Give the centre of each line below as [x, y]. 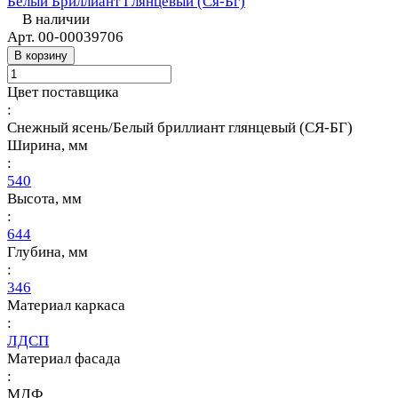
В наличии [56, 19]
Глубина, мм [48, 251]
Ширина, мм [48, 145]
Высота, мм [44, 198]
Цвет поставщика [63, 92]
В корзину [41, 55]
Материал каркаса [66, 305]
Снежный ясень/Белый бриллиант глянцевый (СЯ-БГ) [180, 127]
